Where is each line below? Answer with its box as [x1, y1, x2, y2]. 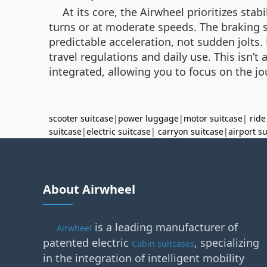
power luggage [118, 112, 179, 124]
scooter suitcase [49, 112, 113, 124]
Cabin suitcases [132, 237, 194, 249]
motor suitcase [184, 112, 243, 124]
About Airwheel [43, 181, 135, 197]
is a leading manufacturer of [92, 219, 238, 234]
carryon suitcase [158, 125, 223, 137]
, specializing [194, 235, 259, 250]
